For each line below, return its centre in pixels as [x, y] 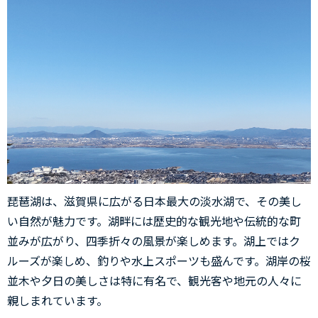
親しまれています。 [57, 300]
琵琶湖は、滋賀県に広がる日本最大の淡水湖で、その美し [154, 201]
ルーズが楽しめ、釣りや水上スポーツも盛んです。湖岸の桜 [159, 260]
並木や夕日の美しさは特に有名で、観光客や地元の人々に [154, 280]
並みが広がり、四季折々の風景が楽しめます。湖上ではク [154, 240]
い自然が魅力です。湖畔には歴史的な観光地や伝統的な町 [154, 220]
